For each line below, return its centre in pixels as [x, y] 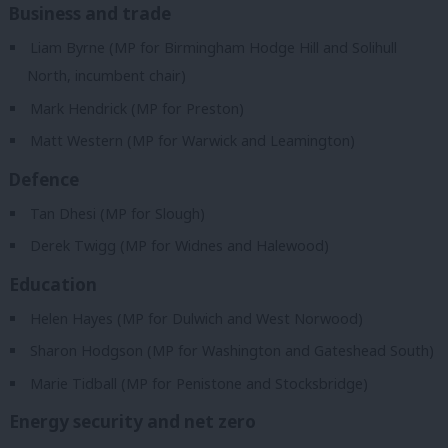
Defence [44, 179]
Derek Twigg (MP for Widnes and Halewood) [180, 246]
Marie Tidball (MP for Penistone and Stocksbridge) [199, 383]
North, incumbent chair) [106, 76]
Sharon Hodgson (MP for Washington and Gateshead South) [232, 351]
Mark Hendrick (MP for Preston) [137, 108]
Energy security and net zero [132, 422]
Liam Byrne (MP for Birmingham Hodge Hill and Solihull [214, 48]
